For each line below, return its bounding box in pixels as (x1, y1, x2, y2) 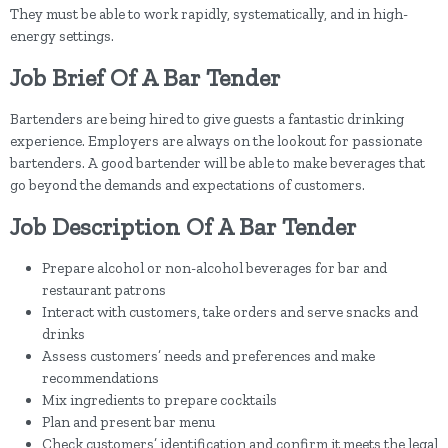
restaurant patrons (42, 281, 166, 299)
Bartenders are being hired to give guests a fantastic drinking (10, 110, 404, 128)
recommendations (42, 369, 159, 387)
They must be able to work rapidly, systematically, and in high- (10, 5, 408, 23)
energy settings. (10, 27, 114, 45)
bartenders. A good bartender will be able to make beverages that (10, 154, 425, 172)
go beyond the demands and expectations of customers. (10, 176, 368, 194)
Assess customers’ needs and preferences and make (42, 347, 375, 365)
